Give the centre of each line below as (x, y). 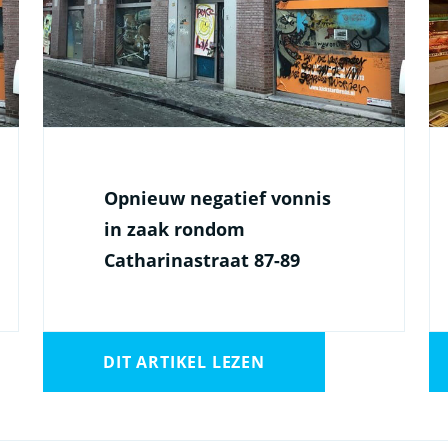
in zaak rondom (175, 229)
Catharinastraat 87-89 (202, 260)
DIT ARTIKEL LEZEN (184, 362)
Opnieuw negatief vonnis (218, 198)
